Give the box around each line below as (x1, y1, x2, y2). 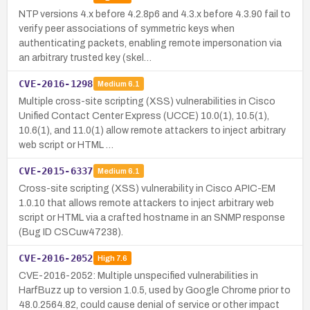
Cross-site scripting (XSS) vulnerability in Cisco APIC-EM (19, 183, 275, 194)
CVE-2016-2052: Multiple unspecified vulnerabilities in (19, 270, 258, 281)
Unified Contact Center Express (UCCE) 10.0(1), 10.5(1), (19, 110, 269, 121)
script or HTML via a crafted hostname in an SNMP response (19, 212, 285, 223)
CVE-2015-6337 (19, 165, 93, 176)
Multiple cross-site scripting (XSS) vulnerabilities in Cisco (19, 95, 275, 107)
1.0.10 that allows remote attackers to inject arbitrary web (19, 197, 274, 208)
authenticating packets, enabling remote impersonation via (19, 37, 282, 48)
